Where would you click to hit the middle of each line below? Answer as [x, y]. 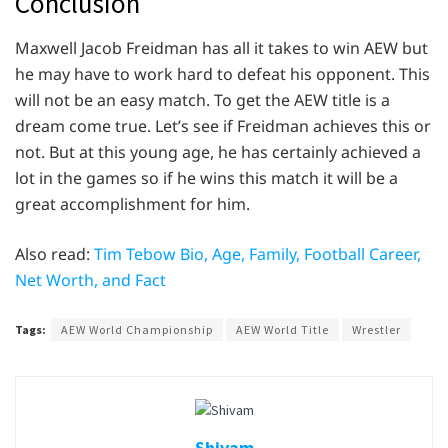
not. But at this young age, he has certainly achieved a [218, 152]
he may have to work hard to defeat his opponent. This [222, 74]
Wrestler [376, 330]
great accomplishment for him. [132, 204]
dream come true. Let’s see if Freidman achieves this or [223, 126]
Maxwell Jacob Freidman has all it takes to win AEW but [221, 48]
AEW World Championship [137, 330]
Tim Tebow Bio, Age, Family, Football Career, [257, 254]
